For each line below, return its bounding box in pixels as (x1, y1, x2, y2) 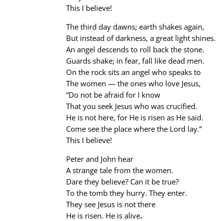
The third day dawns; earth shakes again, (66, 22, 205, 32)
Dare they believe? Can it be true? (66, 177, 179, 186)
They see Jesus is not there (66, 199, 156, 209)
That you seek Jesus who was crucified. (66, 101, 198, 111)
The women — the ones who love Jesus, (66, 78, 201, 88)
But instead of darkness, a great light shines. (66, 33, 216, 43)
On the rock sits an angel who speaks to (66, 67, 201, 77)
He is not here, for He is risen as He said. (66, 112, 204, 122)
